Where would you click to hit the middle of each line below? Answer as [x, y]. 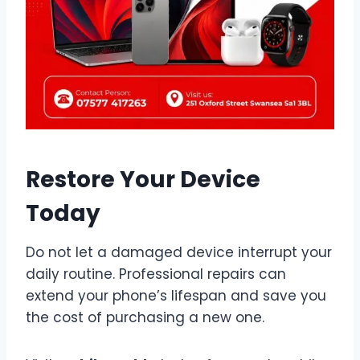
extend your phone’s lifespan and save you [176, 295]
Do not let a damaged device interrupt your [179, 252]
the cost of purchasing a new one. [145, 317]
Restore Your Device [143, 179]
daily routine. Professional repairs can [156, 274]
